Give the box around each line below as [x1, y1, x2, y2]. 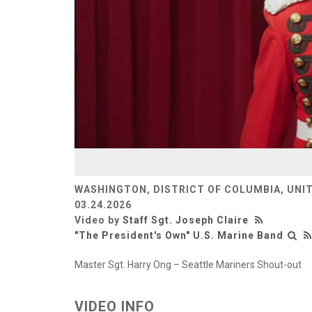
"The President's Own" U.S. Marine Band [75, 229, 283, 241]
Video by [75, 214, 123, 226]
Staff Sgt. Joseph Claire [123, 214, 249, 226]
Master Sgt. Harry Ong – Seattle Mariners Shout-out [75, 258, 302, 270]
